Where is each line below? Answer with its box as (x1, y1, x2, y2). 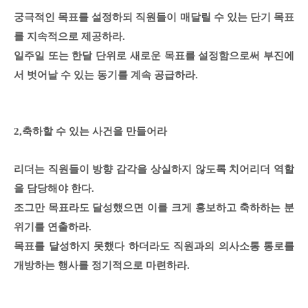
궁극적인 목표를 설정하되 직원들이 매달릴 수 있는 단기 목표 (14, 12, 294, 23)
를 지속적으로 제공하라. (14, 31, 125, 43)
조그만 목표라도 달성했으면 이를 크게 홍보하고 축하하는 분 (14, 202, 294, 214)
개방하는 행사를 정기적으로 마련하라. (14, 260, 192, 272)
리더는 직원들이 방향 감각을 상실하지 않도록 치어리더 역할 (14, 164, 294, 175)
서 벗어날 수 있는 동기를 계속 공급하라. (14, 69, 201, 81)
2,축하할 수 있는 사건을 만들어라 (14, 126, 167, 137)
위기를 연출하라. (14, 221, 91, 233)
